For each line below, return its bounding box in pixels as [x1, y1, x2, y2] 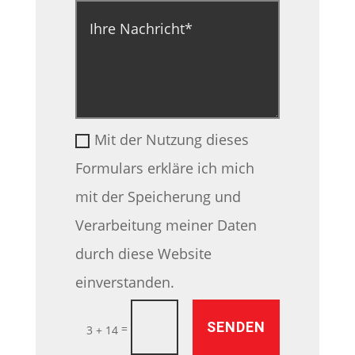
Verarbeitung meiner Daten [75, 216, 258, 235]
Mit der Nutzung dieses [94, 130, 250, 150]
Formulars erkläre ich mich [75, 158, 255, 178]
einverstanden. [75, 273, 175, 292]
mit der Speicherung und [75, 187, 242, 207]
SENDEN [207, 319, 266, 336]
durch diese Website [75, 244, 212, 264]
